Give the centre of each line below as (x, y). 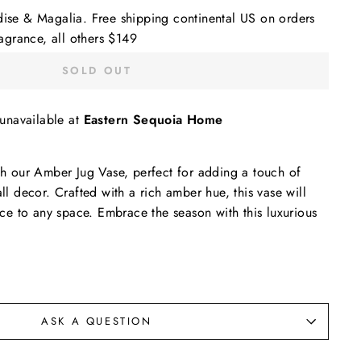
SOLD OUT (97, 71)
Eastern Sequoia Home (153, 120)
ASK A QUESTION (97, 321)
